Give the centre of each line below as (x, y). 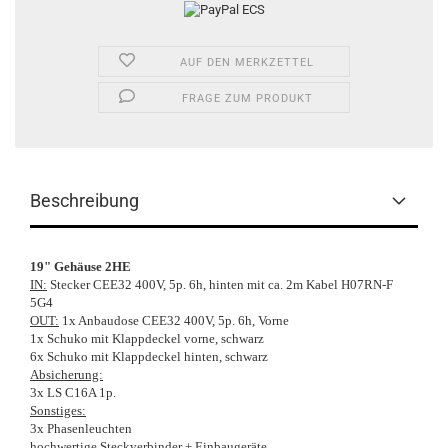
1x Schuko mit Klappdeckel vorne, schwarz (147, 339)
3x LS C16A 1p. (73, 393)
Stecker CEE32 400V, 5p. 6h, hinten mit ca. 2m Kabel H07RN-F (220, 285)
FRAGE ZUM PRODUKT (247, 99)
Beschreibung (84, 201)
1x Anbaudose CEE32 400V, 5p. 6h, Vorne (174, 321)
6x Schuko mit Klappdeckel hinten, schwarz (149, 357)
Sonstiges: (58, 411)
